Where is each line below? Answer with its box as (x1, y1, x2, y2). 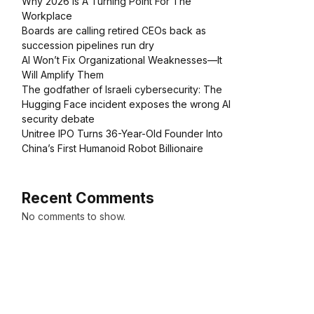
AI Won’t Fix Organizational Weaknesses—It (22, 54, 222, 67)
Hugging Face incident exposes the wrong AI (22, 98, 231, 111)
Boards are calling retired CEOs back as (22, 25, 206, 37)
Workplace (22, 10, 72, 22)
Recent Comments (22, 189, 154, 207)
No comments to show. (22, 210, 125, 223)
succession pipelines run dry (22, 39, 154, 52)
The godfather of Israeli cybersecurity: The (22, 83, 222, 96)
